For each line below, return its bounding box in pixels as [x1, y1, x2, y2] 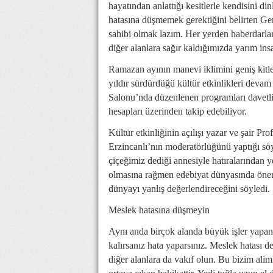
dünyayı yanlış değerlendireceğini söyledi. [108, 183, 270, 194]
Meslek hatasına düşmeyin [108, 205, 210, 216]
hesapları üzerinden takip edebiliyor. [108, 106, 247, 117]
